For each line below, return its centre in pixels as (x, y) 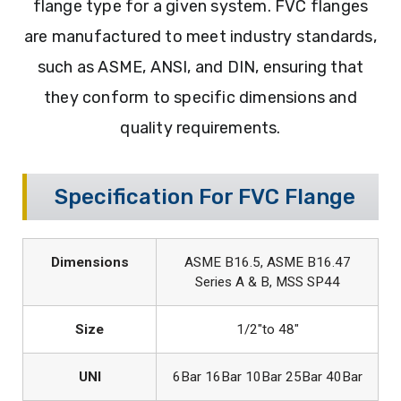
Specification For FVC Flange (205, 196)
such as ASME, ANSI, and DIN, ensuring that (200, 67)
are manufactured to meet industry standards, (200, 36)
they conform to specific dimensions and (200, 97)
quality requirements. (200, 128)
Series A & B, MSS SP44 (267, 282)
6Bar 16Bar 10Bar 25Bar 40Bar (267, 376)
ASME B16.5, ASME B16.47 (267, 262)
